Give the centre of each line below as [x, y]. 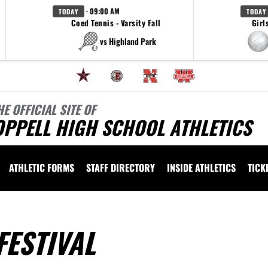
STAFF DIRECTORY [121, 167]
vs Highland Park [128, 41]
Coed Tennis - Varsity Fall [116, 23]
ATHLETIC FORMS [42, 167]
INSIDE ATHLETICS [201, 167]
